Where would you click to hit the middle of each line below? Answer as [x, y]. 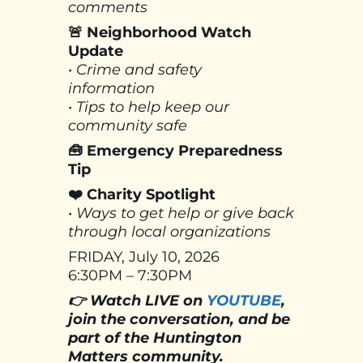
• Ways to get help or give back [181, 214]
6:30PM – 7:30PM [130, 276]
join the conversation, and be [179, 320]
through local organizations [171, 232]
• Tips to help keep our [149, 107]
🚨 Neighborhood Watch [160, 33]
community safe [130, 126]
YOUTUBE [244, 301]
